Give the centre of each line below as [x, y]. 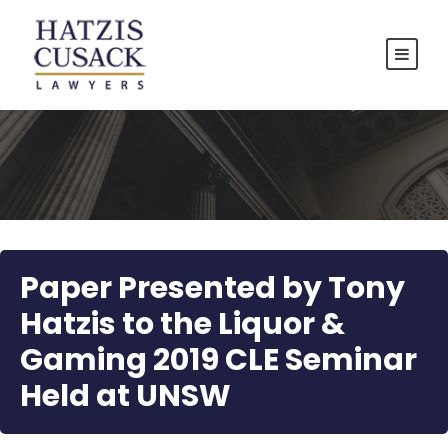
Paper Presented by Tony [212, 288]
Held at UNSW [125, 396]
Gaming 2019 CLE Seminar [218, 360]
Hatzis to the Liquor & [182, 324]
